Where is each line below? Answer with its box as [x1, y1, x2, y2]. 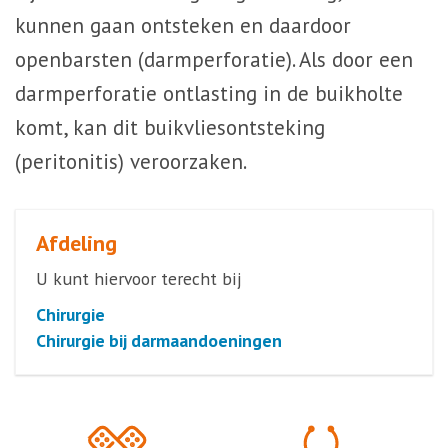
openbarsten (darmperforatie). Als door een [15, 46, 413, 73]
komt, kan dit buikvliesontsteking [15, 114, 325, 141]
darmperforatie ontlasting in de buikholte [15, 80, 403, 107]
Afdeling [36, 229, 117, 257]
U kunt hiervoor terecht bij [36, 267, 242, 290]
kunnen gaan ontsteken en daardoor [15, 12, 351, 39]
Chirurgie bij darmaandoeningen [36, 329, 282, 352]
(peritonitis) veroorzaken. [15, 148, 247, 175]
